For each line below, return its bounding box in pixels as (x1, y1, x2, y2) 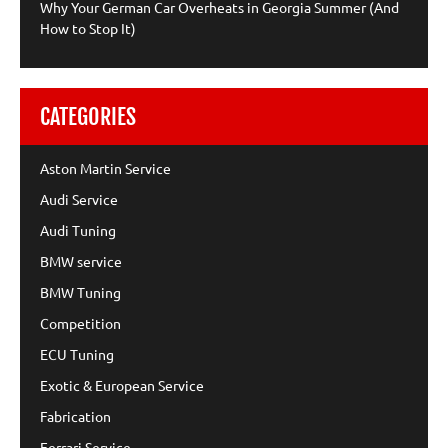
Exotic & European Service (40, 375, 204, 394)
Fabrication (40, 406, 111, 425)
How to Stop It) (40, 18, 136, 37)
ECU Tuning (40, 344, 114, 363)
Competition (40, 313, 121, 332)
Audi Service (40, 189, 118, 208)
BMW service (40, 251, 122, 270)
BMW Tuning (40, 282, 121, 301)
